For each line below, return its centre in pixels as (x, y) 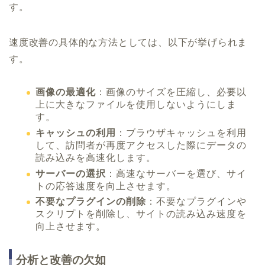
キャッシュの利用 (76, 132)
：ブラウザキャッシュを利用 (181, 132)
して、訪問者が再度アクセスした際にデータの (141, 145)
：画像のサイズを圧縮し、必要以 (171, 92)
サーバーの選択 (71, 173)
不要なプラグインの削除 (91, 202)
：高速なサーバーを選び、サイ (176, 173)
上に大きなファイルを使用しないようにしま (136, 105)
